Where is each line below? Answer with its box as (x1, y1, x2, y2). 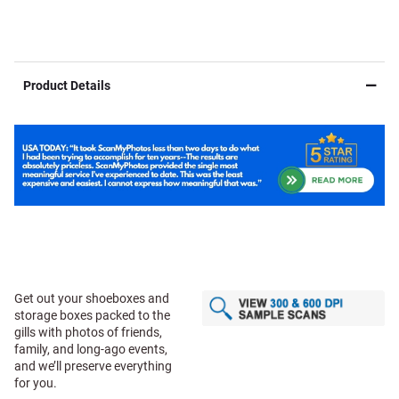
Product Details (23, 78, 110, 93)
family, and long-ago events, (14, 342, 167, 357)
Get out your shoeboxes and (14, 291, 169, 306)
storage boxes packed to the (14, 308, 170, 323)
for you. (14, 376, 57, 391)
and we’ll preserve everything (14, 359, 172, 374)
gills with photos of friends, (14, 325, 162, 340)
